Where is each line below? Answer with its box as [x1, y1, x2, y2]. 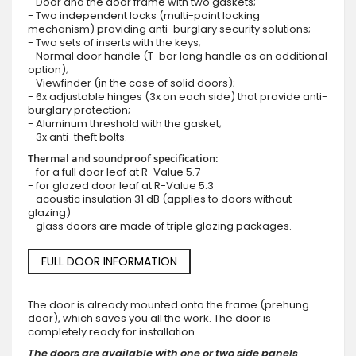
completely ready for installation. [28, 323, 197, 339]
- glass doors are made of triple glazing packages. [28, 218, 292, 234]
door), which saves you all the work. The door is [28, 310, 271, 326]
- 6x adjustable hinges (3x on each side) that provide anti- [28, 88, 327, 104]
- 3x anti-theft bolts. [28, 129, 127, 145]
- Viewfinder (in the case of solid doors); [28, 75, 235, 91]
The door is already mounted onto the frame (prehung [28, 296, 309, 312]
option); [28, 61, 68, 77]
